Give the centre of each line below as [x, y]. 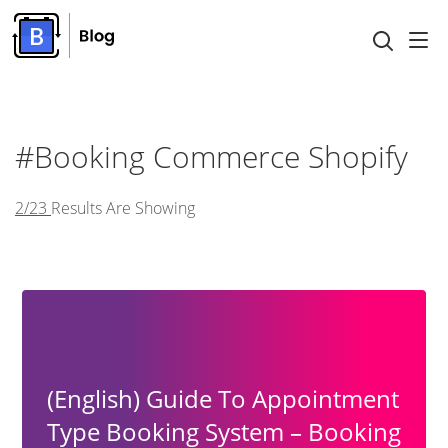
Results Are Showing [123, 208]
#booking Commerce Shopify [211, 156]
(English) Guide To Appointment [223, 398]
